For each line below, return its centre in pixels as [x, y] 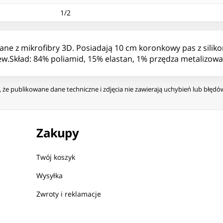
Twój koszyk [56, 157]
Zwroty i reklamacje [69, 194]
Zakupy [58, 133]
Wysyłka [50, 176]
